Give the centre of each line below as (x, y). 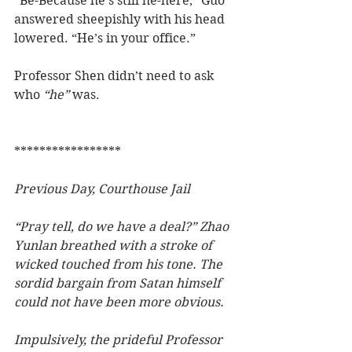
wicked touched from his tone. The (120, 265)
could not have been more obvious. (119, 302)
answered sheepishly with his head (121, 20)
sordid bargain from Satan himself (119, 284)
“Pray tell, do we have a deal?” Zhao (123, 227)
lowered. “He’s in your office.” (105, 38)
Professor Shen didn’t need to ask (115, 76)
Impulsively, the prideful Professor (120, 340)
